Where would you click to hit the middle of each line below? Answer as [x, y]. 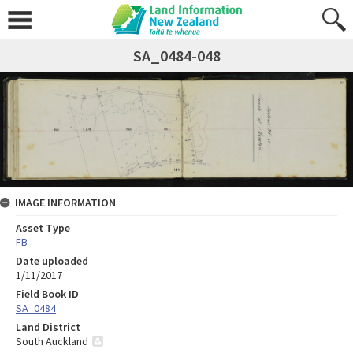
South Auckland [52, 342]
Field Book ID [47, 294]
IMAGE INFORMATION [65, 203]
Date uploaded [52, 261]
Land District [48, 327]
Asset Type [43, 228]
